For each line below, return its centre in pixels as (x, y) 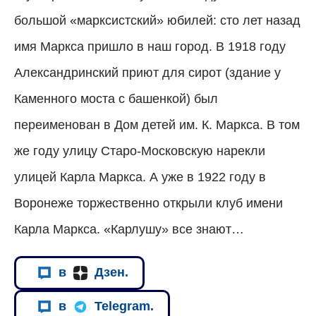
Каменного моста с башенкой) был (116, 98)
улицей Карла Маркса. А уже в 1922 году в (140, 177)
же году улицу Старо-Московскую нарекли (140, 151)
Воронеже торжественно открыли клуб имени (148, 203)
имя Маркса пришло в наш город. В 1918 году (150, 46)
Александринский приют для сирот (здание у (147, 72)
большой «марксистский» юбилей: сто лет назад (157, 20)
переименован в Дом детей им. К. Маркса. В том (157, 124)
